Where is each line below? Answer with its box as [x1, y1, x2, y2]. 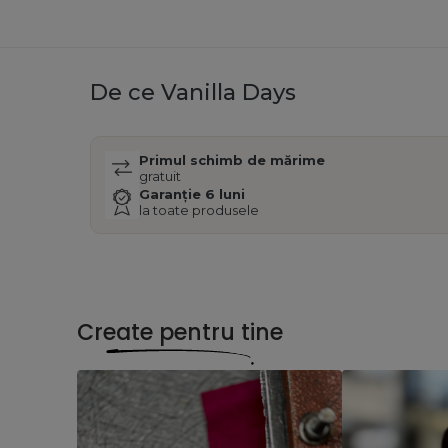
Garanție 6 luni [139, 186, 245, 203]
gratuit [139, 168, 181, 185]
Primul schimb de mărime [139, 152, 325, 169]
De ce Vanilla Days [90, 79, 296, 107]
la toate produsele [139, 202, 259, 219]
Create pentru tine [77, 317, 284, 349]
